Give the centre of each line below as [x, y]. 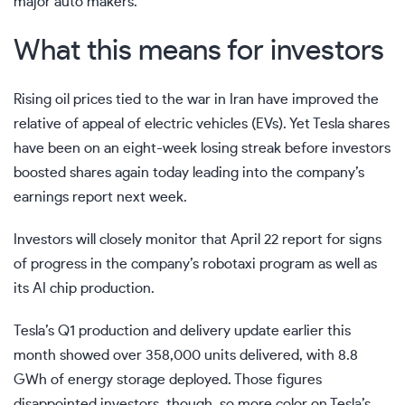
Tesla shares [351, 124]
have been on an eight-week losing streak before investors [202, 148]
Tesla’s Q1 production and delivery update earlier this [182, 331]
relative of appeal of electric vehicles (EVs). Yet [163, 124]
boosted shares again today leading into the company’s [189, 173]
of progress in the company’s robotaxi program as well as [195, 264]
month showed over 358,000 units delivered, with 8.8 [186, 355]
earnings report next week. [100, 197]
